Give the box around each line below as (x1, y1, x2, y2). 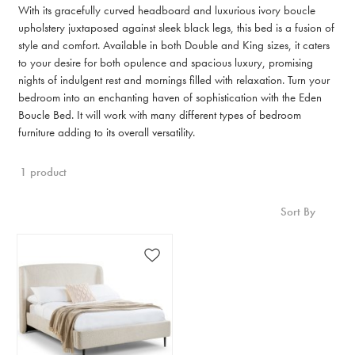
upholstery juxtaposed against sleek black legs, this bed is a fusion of (18, 19, 334, 36)
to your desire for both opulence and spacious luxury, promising (18, 54, 313, 71)
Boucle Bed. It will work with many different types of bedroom (18, 106, 301, 123)
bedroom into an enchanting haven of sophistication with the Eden (18, 89, 322, 105)
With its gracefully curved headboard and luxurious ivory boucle (18, 2, 315, 18)
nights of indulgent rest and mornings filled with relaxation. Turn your (18, 71, 330, 88)
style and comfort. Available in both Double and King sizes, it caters (18, 36, 330, 53)
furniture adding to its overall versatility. (18, 124, 198, 140)
